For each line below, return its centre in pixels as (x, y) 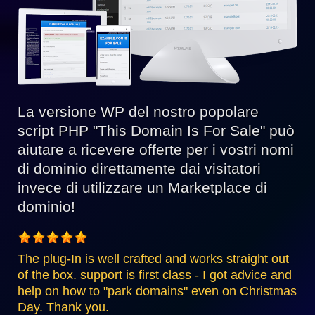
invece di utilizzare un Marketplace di (142, 188)
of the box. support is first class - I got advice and (155, 275)
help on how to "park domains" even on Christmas (157, 291)
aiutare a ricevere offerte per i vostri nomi (156, 150)
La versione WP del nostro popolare (138, 112)
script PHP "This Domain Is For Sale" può (156, 131)
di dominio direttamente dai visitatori (139, 169)
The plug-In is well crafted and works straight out (153, 259)
